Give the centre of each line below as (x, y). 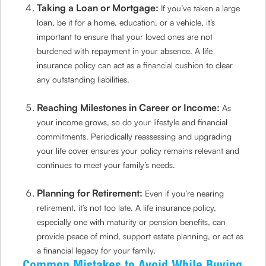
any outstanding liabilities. (83, 79)
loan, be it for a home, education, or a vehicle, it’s (126, 22)
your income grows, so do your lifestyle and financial (132, 122)
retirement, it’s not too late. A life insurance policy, (127, 208)
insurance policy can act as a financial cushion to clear (135, 65)
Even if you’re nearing (185, 193)
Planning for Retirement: (91, 193)
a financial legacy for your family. (96, 250)
